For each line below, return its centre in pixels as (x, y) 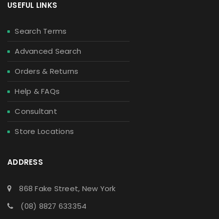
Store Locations (44, 131)
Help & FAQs (37, 91)
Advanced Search (48, 51)
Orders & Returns (47, 71)
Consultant (36, 111)
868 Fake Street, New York (67, 189)
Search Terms (41, 31)
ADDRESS (25, 162)
